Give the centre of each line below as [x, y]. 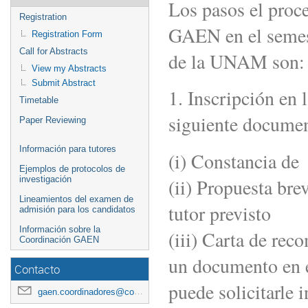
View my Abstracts [69, 68]
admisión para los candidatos [77, 209]
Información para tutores [68, 149]
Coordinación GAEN [59, 240]
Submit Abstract [64, 83]
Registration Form [67, 34]
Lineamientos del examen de [76, 199]
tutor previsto [220, 213]
